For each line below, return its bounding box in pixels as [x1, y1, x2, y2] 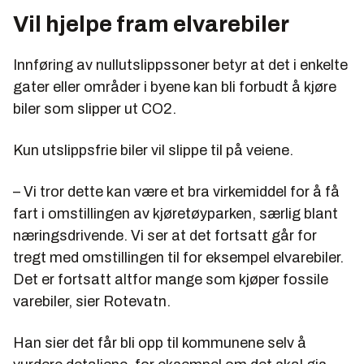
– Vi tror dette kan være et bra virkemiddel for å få [13, 183, 340, 200]
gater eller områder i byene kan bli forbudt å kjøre [13, 78, 336, 95]
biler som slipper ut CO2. [13, 100, 176, 117]
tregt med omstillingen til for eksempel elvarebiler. [13, 249, 344, 266]
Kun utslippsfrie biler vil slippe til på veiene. [13, 141, 293, 158]
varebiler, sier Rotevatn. [13, 292, 171, 310]
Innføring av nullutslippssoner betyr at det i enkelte [13, 56, 348, 73]
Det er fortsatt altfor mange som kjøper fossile [13, 271, 328, 288]
